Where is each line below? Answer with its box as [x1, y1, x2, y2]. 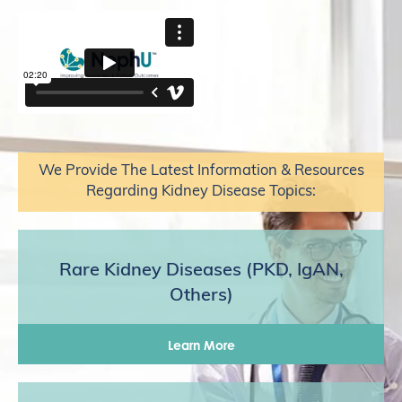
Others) [169, 287, 233, 306]
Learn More [167, 337, 235, 354]
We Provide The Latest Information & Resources [38, 164, 364, 179]
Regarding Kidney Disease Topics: [86, 185, 316, 200]
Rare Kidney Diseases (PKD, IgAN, [58, 262, 344, 281]
